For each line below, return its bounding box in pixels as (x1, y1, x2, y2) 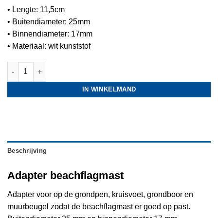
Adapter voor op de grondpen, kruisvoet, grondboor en (7, 190, 193, 199)
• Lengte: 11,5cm (7, 5, 65, 14)
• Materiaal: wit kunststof (7, 41, 91, 50)
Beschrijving (7, 147, 47, 155)
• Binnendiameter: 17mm (7, 29, 94, 38)
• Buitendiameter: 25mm (7, 17, 90, 26)
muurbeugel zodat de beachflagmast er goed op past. (7, 202, 190, 211)
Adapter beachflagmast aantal (7, 63, 107, 71)
